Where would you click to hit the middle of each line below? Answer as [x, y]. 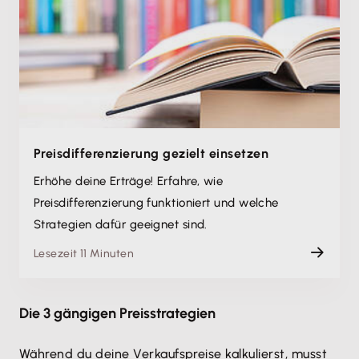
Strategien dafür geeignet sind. [121, 224]
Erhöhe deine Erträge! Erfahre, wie [129, 181]
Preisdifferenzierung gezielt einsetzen [151, 153]
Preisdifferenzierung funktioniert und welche [156, 203]
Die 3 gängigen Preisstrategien [117, 313]
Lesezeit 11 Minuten [84, 254]
